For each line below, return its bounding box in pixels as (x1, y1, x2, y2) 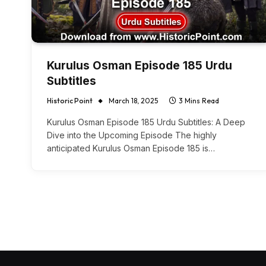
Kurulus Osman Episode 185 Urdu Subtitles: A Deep (47, 117, 245, 128)
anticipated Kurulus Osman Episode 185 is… (47, 143, 215, 154)
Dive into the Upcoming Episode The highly (47, 130, 217, 141)
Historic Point (47, 96, 93, 106)
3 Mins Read (179, 96, 219, 106)
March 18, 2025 (109, 96, 158, 106)
